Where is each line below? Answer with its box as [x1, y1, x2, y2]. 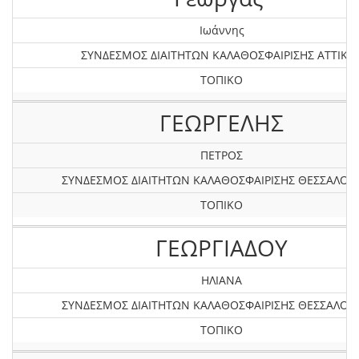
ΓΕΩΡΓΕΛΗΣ [159, 107, 284, 138]
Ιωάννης [199, 22, 244, 38]
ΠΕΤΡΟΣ [200, 147, 243, 163]
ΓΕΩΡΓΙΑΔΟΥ [155, 232, 288, 263]
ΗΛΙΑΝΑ [201, 272, 242, 288]
